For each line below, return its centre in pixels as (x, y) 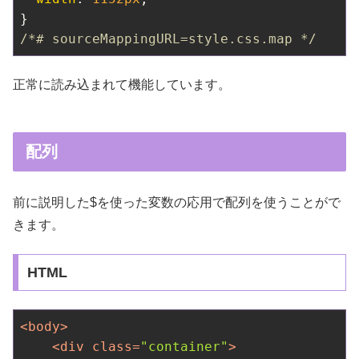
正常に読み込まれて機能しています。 (122, 85)
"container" (184, 346)
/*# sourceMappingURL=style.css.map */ (168, 38)
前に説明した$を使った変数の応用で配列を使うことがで (177, 203)
